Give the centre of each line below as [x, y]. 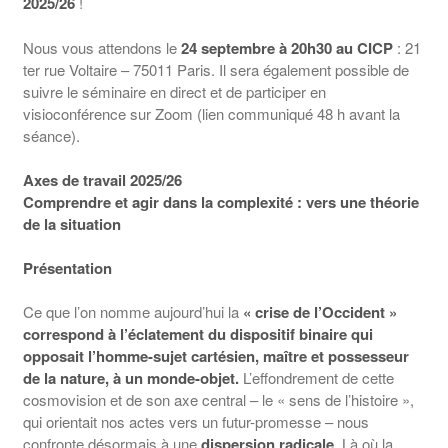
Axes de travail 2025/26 [102, 180]
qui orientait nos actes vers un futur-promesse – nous [195, 422]
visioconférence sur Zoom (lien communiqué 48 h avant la [211, 113]
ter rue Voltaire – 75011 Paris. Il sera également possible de [215, 69]
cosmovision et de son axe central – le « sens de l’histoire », [218, 400]
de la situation [71, 224]
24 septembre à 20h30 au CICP [288, 47]
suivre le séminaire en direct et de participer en [174, 91]
